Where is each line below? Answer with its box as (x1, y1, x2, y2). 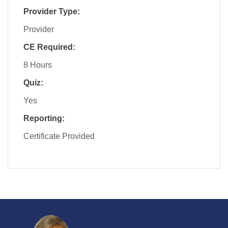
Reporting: (23, 113, 65, 123)
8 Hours (23, 60, 52, 69)
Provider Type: (23, 7, 80, 16)
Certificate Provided (23, 131, 95, 140)
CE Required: (23, 42, 75, 51)
